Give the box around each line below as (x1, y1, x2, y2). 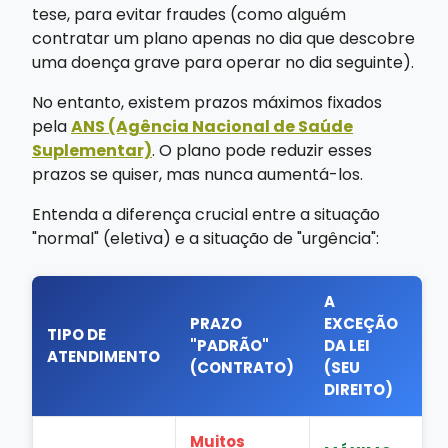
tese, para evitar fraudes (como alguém (32, 2, 346, 26)
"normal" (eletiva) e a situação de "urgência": (32, 226, 379, 250)
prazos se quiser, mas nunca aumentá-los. (32, 162, 363, 186)
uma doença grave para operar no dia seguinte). (32, 50, 414, 74)
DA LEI (324, 334, 370, 356)
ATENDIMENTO (47, 345, 160, 367)
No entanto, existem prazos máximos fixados (32, 90, 382, 114)
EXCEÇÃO (324, 312, 398, 334)
